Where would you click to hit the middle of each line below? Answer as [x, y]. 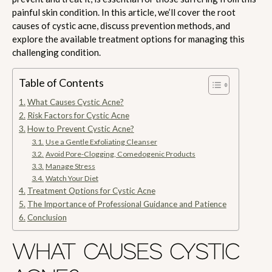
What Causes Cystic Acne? [75, 102]
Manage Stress [70, 166]
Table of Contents [61, 83]
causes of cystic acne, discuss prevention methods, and [121, 26]
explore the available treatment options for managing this [128, 39]
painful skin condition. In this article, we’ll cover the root [124, 12]
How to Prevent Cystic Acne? [80, 129]
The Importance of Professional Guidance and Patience [127, 204]
